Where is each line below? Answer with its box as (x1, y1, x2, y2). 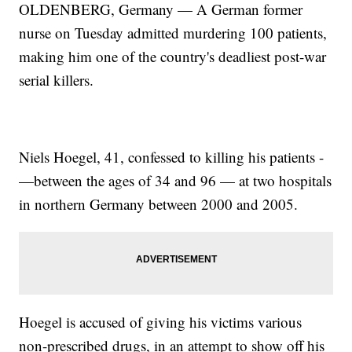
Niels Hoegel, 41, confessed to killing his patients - (19, 147, 324, 167)
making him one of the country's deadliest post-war (19, 46, 327, 67)
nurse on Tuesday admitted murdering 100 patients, (19, 23, 328, 43)
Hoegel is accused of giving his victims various (19, 312, 302, 332)
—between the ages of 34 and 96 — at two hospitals (19, 170, 332, 191)
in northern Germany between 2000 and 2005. (19, 194, 299, 214)
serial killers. (19, 70, 94, 90)
